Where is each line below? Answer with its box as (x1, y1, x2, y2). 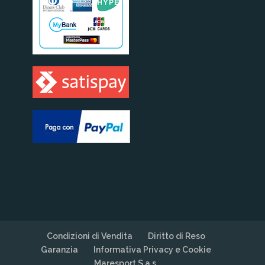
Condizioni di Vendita (46, 231, 132, 241)
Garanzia (40, 244, 78, 254)
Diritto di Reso (147, 231, 205, 241)
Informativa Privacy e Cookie (93, 244, 211, 254)
